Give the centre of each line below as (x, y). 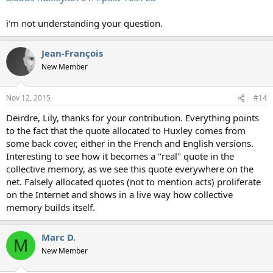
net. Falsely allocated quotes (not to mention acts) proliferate (133, 182)
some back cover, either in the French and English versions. (130, 144)
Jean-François (72, 53)
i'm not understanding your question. (84, 23)
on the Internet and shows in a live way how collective (119, 195)
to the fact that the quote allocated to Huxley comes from (126, 131)
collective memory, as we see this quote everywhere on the (130, 169)
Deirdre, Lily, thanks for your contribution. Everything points (133, 118)
